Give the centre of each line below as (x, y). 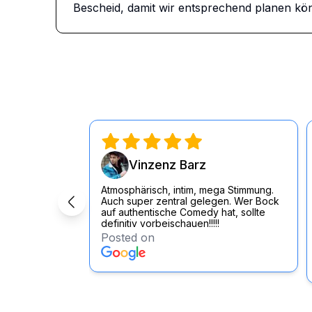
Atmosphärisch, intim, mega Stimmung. (187, 190)
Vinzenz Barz (167, 165)
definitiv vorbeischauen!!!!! (160, 223)
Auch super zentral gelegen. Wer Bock (190, 201)
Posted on (128, 237)
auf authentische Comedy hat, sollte (183, 212)
